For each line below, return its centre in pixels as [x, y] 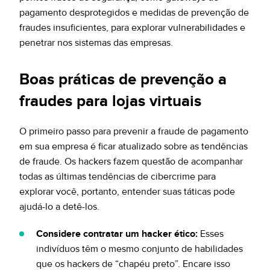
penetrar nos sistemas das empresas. [96, 43]
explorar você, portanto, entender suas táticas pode [127, 192]
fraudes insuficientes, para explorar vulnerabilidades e [132, 28]
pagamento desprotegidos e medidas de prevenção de [134, 13]
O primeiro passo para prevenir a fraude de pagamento [134, 131]
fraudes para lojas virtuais [110, 101]
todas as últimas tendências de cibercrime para [118, 177]
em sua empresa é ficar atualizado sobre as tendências [133, 146]
